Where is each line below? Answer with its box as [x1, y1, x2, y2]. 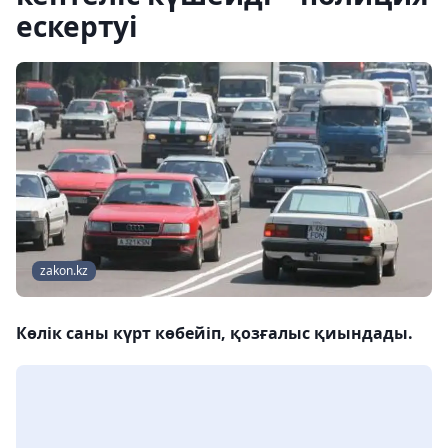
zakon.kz [40, 262, 88, 280]
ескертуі [16, 7, 138, 45]
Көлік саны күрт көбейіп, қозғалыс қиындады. [16, 322, 413, 345]
